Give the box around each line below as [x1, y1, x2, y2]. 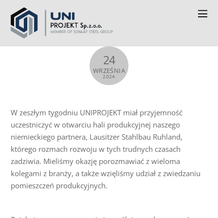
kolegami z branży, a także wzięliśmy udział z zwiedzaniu [11, 168, 201, 179]
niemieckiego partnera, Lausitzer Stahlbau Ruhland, [11, 132, 183, 142]
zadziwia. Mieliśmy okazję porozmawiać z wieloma [11, 156, 181, 166]
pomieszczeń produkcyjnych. [11, 181, 108, 191]
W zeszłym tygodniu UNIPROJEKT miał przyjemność [11, 108, 183, 118]
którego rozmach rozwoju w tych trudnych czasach [11, 144, 181, 154]
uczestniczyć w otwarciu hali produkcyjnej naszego [11, 120, 181, 130]
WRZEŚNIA [92, 66, 126, 75]
